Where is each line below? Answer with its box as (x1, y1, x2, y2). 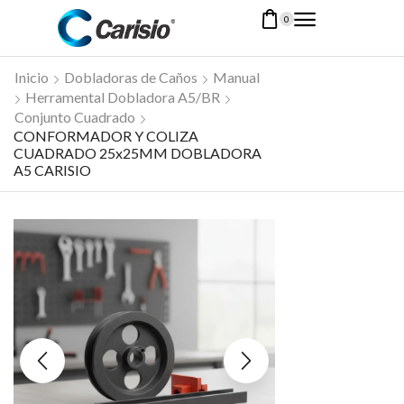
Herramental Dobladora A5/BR (25, 87, 220, 106)
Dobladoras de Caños (64, 68, 197, 86)
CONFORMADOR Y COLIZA (14, 126, 198, 144)
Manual (213, 68, 260, 86)
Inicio (14, 68, 49, 86)
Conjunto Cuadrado (14, 107, 135, 125)
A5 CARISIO (14, 161, 91, 179)
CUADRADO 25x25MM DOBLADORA (14, 143, 262, 161)
